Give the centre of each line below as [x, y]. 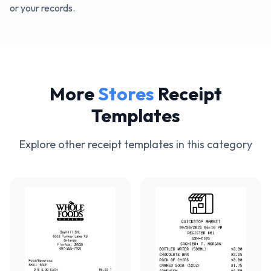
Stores [126, 93]
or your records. [42, 8]
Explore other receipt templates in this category [135, 144]
